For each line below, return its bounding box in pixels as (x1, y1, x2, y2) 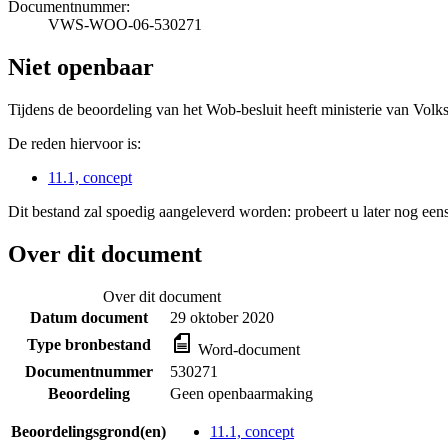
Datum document (29, 308, 148, 326)
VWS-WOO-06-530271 (48, 15, 202, 33)
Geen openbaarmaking (170, 384, 313, 402)
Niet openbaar (8, 53, 154, 80)
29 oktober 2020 (170, 308, 274, 326)
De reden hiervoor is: (8, 134, 141, 152)
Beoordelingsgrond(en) (11, 422, 166, 440)
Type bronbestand (26, 335, 151, 353)
